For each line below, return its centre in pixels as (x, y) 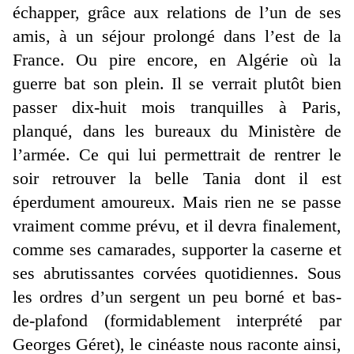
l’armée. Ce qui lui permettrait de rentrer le (177, 155)
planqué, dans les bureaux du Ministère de (177, 131)
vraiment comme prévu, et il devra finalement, (177, 226)
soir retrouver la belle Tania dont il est (177, 179)
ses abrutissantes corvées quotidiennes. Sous (177, 273)
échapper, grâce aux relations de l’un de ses (177, 13)
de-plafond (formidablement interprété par (177, 321)
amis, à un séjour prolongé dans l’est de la (177, 36)
